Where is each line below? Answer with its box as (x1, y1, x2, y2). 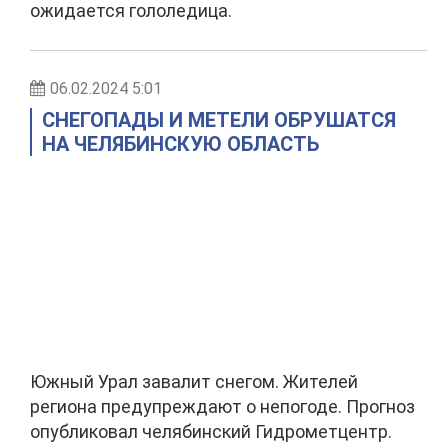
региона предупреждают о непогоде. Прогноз (30, 396, 415, 417)
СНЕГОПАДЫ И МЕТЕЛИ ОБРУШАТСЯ (42, 108, 396, 132)
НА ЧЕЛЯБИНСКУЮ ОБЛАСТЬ (42, 132, 329, 156)
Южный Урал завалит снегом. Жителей (30, 371, 358, 392)
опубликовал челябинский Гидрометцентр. (30, 421, 392, 442)
